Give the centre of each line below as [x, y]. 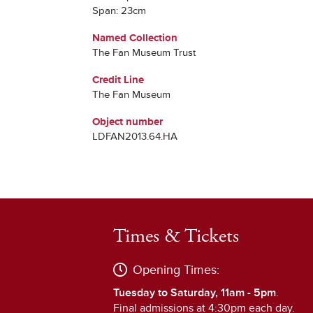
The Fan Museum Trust [144, 53]
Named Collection [135, 38]
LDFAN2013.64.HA [135, 137]
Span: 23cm [119, 11]
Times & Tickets [176, 236]
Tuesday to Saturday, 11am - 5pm [195, 293]
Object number [128, 122]
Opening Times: [176, 270]
